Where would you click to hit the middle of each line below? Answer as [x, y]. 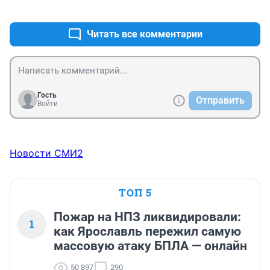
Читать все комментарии [145, 34]
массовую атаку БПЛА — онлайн [150, 246]
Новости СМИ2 [46, 153]
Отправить [220, 101]
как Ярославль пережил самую [147, 232]
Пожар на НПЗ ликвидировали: [147, 217]
